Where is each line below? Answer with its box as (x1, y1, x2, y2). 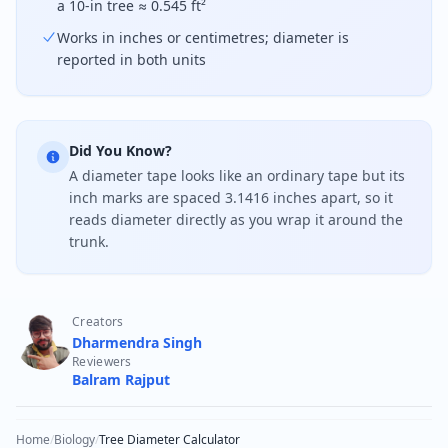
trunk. (69, 232, 109, 251)
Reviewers (72, 353, 132, 370)
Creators (72, 313, 124, 330)
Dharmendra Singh (72, 333, 202, 352)
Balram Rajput (72, 370, 170, 389)
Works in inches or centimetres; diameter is (57, 28, 349, 47)
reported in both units (57, 50, 206, 69)
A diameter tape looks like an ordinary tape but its (69, 166, 405, 185)
